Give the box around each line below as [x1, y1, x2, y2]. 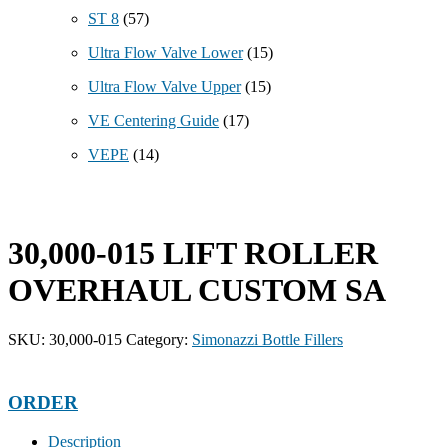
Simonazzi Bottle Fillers [192, 330, 343, 348]
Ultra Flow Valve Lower [88, 43, 243, 61]
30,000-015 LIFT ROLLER [8, 235, 378, 272]
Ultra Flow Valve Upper [88, 77, 241, 95]
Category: [126, 330, 192, 348]
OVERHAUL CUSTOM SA [8, 272, 386, 309]
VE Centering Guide [88, 111, 219, 129]
